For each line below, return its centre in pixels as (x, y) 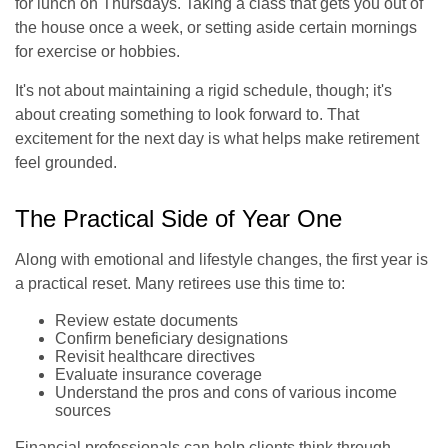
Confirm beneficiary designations (171, 338)
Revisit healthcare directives (155, 356)
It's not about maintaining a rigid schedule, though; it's (203, 90)
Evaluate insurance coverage (158, 374)
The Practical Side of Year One (178, 218)
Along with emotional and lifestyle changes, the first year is (221, 259)
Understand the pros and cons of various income (226, 392)
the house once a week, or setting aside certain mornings (216, 27)
